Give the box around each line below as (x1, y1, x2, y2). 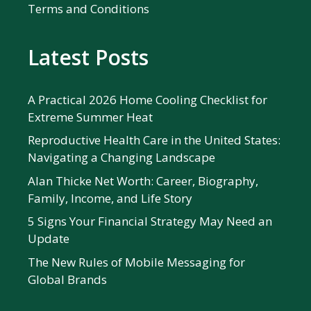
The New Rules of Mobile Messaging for (28, 253, 245, 270)
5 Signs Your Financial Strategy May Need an (28, 213, 272, 230)
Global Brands (28, 271, 107, 287)
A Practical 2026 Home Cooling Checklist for (28, 91, 267, 108)
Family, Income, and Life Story (28, 190, 192, 206)
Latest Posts (28, 42, 149, 72)
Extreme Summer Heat (28, 108, 153, 125)
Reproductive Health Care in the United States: (28, 132, 280, 149)
